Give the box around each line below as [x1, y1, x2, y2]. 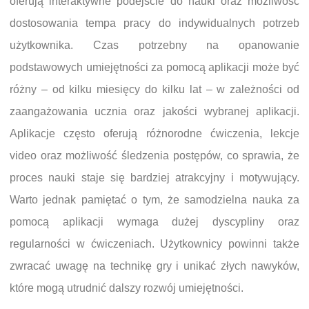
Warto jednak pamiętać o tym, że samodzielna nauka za [10, 193, 299, 206]
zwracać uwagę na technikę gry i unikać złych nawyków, [10, 259, 299, 272]
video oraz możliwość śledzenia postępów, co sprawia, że [10, 149, 299, 161]
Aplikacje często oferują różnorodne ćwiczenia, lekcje [10, 127, 299, 139]
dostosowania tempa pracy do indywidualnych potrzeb [10, 17, 299, 29]
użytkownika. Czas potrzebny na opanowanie [10, 39, 299, 51]
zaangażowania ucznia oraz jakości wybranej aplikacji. [10, 105, 299, 117]
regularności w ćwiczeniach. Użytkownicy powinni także [10, 237, 299, 250]
